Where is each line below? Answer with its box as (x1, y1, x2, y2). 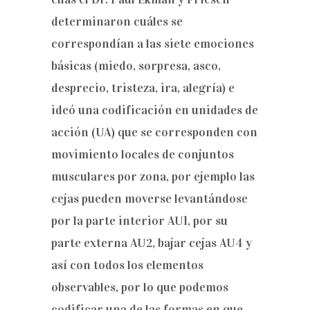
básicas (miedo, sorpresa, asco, (51, 58, 221, 73)
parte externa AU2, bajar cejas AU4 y (51, 235, 252, 250)
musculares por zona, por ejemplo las (51, 169, 255, 184)
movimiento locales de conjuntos (51, 147, 234, 162)
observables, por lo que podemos (51, 280, 228, 295)
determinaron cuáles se (51, 14, 183, 29)
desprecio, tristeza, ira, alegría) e (51, 80, 235, 95)
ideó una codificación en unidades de (51, 102, 258, 118)
